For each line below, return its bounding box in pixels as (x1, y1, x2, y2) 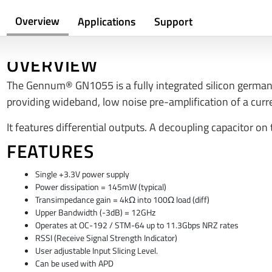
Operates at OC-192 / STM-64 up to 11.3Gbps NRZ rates (35, 218, 239, 232)
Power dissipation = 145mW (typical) (35, 180, 166, 194)
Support (154, 13, 192, 30)
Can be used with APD (35, 256, 114, 270)
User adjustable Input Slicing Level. (35, 243, 158, 257)
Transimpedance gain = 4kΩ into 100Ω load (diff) (35, 192, 209, 206)
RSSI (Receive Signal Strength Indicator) (35, 231, 177, 245)
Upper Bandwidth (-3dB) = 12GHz (35, 205, 155, 219)
